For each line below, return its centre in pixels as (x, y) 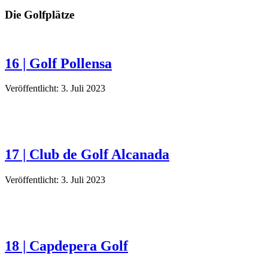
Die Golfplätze (39, 14)
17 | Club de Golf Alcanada (87, 155)
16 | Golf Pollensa (58, 63)
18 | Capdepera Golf (66, 246)
